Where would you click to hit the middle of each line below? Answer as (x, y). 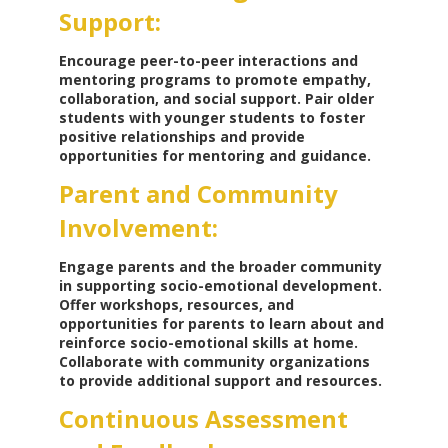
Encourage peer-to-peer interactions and (208, 61)
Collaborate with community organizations (214, 362)
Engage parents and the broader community (220, 267)
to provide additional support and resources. (220, 381)
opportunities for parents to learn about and (221, 324)
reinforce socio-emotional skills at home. (208, 343)
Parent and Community (198, 194)
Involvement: (138, 228)
